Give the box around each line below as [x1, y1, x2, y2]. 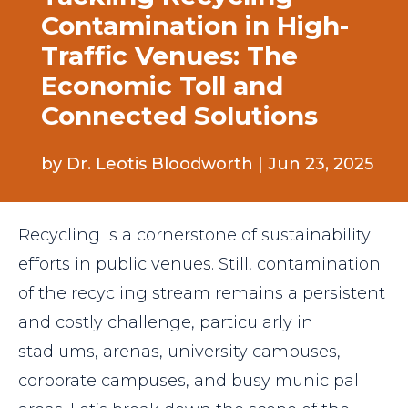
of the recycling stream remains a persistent [18, 283, 385, 304]
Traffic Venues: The [40, 39, 298, 71]
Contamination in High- [40, 9, 349, 41]
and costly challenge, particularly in [18, 312, 313, 333]
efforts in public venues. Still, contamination [18, 254, 381, 275]
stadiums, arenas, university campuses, [18, 342, 341, 362]
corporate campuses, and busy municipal [18, 371, 359, 392]
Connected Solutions [40, 99, 318, 131]
